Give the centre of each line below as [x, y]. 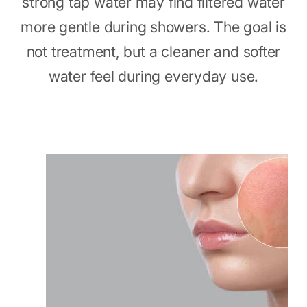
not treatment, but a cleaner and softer [153, 51]
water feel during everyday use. [153, 76]
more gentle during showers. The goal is [153, 26]
